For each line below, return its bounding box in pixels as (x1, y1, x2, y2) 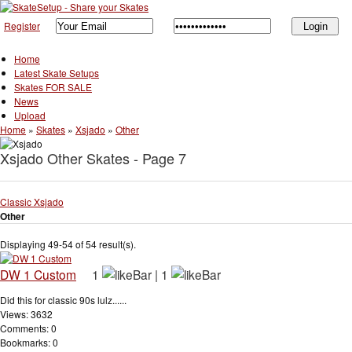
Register (4, 19, 40, 32)
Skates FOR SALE (14, 79, 92, 93)
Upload (14, 108, 46, 122)
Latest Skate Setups (14, 65, 99, 79)
